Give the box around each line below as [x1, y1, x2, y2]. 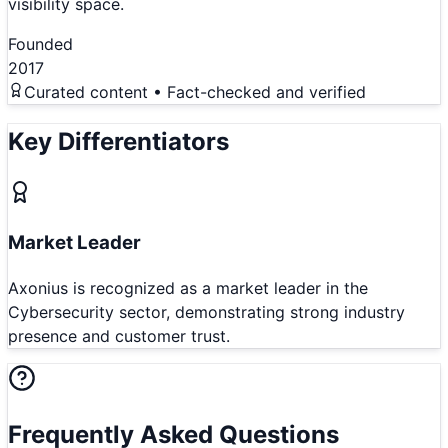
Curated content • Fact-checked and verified [24, 82, 366, 103]
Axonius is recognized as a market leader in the [8, 277, 368, 298]
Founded [8, 34, 73, 55]
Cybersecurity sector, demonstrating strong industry [8, 301, 405, 322]
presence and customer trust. [8, 325, 230, 346]
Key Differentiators [8, 127, 229, 157]
